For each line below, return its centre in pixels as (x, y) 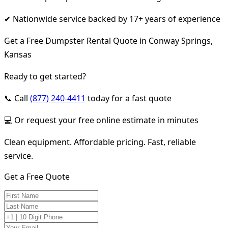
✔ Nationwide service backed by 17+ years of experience (112, 19)
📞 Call (17, 98)
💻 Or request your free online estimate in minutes (101, 120)
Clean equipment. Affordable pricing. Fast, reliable (100, 142)
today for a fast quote (129, 98)
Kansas (18, 54)
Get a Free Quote (37, 176)
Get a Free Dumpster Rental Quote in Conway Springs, (108, 40)
